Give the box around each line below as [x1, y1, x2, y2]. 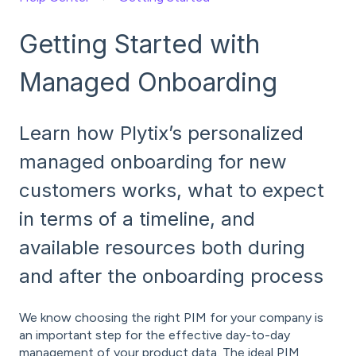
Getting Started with [19, 28, 260, 60]
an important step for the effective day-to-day [19, 327, 290, 342]
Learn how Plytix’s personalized [19, 122, 304, 145]
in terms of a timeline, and [19, 207, 255, 231]
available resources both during [19, 236, 305, 260]
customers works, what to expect [19, 179, 324, 203]
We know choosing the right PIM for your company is [19, 309, 323, 325]
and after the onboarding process [19, 265, 323, 288]
